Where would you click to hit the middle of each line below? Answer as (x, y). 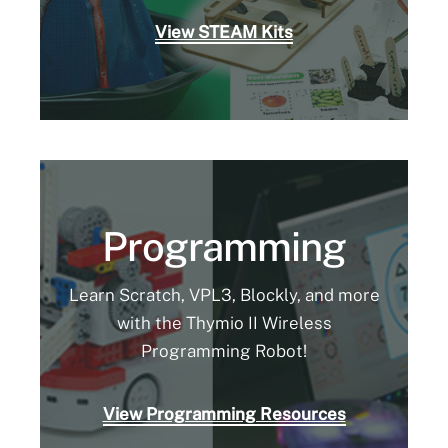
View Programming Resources (224, 414)
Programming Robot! (224, 351)
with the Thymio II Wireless (224, 323)
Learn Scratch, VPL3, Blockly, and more (224, 295)
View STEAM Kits (224, 31)
